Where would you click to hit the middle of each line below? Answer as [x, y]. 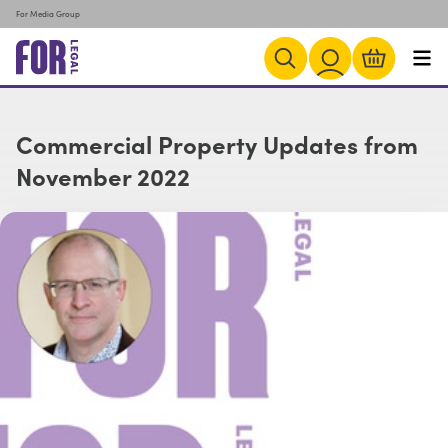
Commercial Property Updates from [217, 143]
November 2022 [103, 175]
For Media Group [48, 13]
